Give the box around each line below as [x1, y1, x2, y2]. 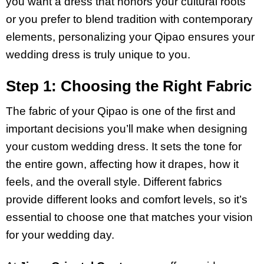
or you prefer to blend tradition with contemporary [6, 12, 253, 25]
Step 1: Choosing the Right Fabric [6, 77, 252, 95]
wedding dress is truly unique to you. [6, 48, 190, 61]
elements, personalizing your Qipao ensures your [6, 30, 255, 43]
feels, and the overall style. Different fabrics [6, 176, 222, 189]
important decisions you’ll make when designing [6, 123, 247, 136]
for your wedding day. [6, 229, 114, 242]
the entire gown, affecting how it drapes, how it [6, 158, 239, 171]
